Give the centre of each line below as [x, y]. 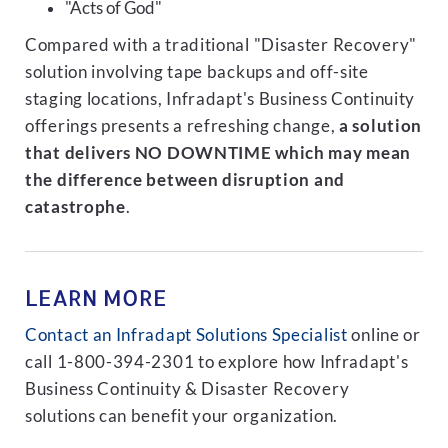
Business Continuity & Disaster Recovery [187, 389]
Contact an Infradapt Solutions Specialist [186, 335]
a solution [381, 126]
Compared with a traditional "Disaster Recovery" [221, 45]
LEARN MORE [96, 297]
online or [384, 335]
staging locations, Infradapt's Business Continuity [220, 99]
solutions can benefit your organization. [182, 416]
